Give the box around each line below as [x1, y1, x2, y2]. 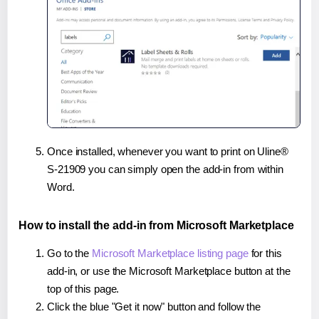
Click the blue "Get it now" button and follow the [47, 300, 261, 313]
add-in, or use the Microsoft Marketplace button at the [47, 264, 291, 277]
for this [248, 246, 282, 259]
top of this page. [47, 282, 120, 295]
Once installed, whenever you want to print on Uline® [47, 145, 288, 157]
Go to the [47, 246, 93, 259]
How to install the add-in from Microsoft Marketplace [19, 219, 294, 231]
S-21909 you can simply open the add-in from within [47, 162, 283, 175]
